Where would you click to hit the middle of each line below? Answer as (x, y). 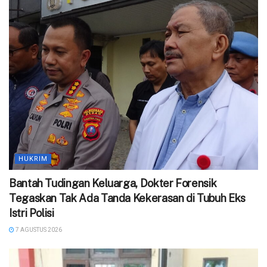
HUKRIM (33, 159)
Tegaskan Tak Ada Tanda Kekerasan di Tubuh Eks (127, 198)
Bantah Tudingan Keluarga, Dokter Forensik (113, 183)
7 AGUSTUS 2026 (38, 229)
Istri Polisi (33, 213)
